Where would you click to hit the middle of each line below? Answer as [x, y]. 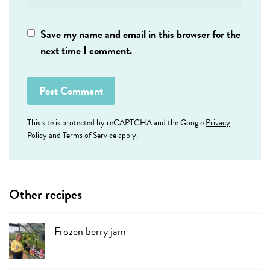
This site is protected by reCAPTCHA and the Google [116, 123]
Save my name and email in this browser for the [140, 34]
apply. [127, 136]
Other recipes [46, 195]
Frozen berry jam [90, 231]
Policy [37, 136]
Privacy [218, 123]
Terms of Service [89, 136]
